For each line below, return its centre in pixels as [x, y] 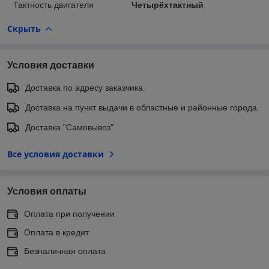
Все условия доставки [56, 154]
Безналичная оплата [65, 251]
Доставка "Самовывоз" [69, 127]
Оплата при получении [69, 213]
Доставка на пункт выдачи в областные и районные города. [142, 107]
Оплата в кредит [56, 232]
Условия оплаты [47, 191]
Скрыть [24, 28]
